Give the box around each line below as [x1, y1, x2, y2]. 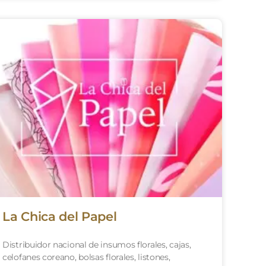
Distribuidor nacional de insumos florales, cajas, [2, 239, 191, 250]
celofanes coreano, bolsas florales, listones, [2, 251, 170, 262]
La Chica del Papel [2, 208, 117, 224]
